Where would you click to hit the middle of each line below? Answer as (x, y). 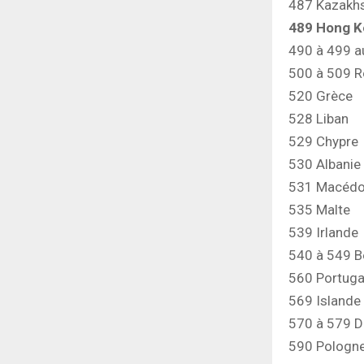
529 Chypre (323, 142)
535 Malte (319, 210)
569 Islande (325, 301)
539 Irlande (323, 233)
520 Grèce (321, 96)
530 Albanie (325, 165)
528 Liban (318, 119)
